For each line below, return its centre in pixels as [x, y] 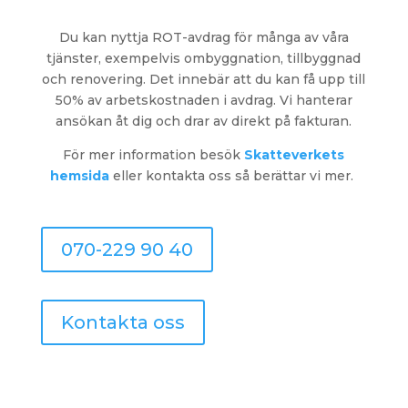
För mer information [132, 155]
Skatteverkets [295, 155]
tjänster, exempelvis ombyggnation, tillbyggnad [204, 59]
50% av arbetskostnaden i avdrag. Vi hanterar [204, 101]
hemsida [80, 176]
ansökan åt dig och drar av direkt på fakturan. [204, 122]
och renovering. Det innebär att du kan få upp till [204, 80]
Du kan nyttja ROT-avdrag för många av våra [204, 38]
